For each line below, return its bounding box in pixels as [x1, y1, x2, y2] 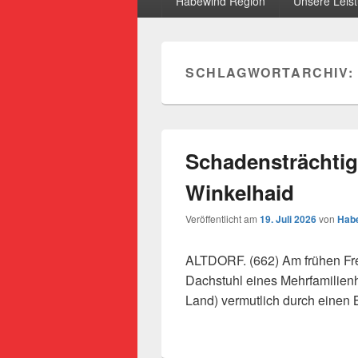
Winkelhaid [185, 177, 294, 207]
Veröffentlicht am [185, 212, 260, 225]
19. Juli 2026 [260, 212, 316, 226]
